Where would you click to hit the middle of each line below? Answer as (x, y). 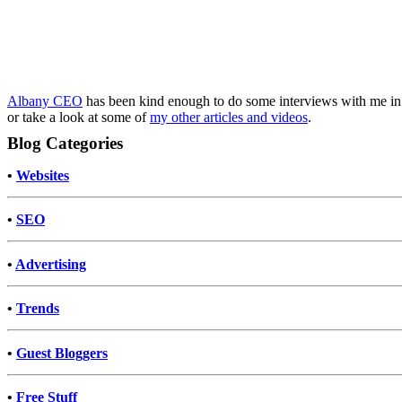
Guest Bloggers (62, 353)
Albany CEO (45, 101)
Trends (38, 309)
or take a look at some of (79, 118)
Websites (43, 175)
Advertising (51, 264)
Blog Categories (65, 144)
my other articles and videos (229, 118)
